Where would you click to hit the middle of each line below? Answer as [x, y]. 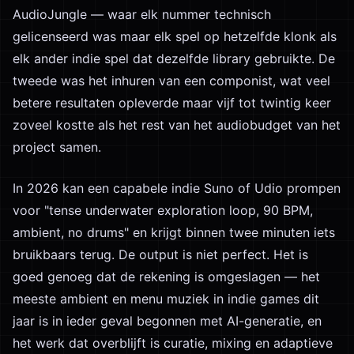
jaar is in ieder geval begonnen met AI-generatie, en [167, 321]
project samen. [57, 147]
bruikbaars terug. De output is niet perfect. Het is [160, 254]
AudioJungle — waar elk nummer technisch [142, 14]
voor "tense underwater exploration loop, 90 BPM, [163, 210]
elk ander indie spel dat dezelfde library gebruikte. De [174, 58]
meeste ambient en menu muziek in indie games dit [166, 299]
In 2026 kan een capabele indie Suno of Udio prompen [177, 188]
